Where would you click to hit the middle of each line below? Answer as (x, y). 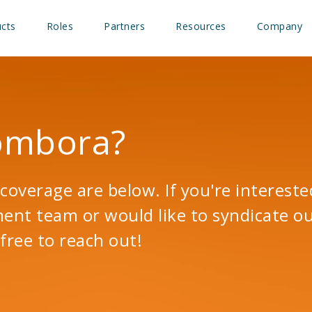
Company (280, 26)
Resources (201, 26)
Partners (125, 26)
